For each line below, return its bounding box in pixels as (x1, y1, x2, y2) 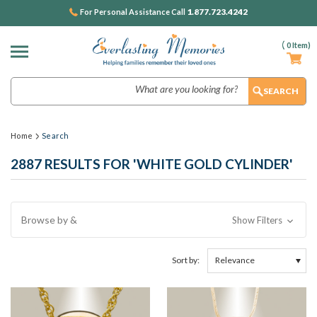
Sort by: (172, 255, 200, 265)
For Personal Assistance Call (80, 7, 187, 16)
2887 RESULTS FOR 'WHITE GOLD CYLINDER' (11, 156, 293, 172)
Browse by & (21, 214, 77, 226)
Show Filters (231, 214, 284, 226)
